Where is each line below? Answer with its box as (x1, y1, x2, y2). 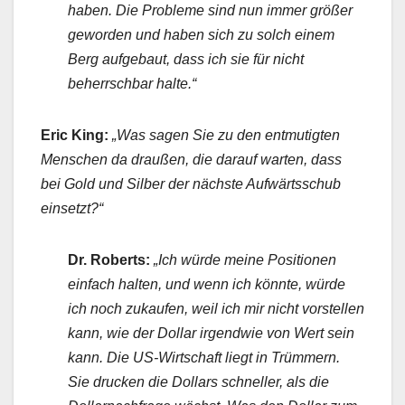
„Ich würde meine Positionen (154, 252, 336, 268)
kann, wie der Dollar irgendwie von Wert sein (68, 325, 354, 342)
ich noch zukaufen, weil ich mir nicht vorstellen (68, 301, 364, 317)
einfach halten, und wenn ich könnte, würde (68, 277, 345, 293)
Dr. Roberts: (68, 252, 150, 268)
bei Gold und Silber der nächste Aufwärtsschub (41, 176, 341, 193)
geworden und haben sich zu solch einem (68, 27, 334, 43)
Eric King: (41, 127, 108, 144)
